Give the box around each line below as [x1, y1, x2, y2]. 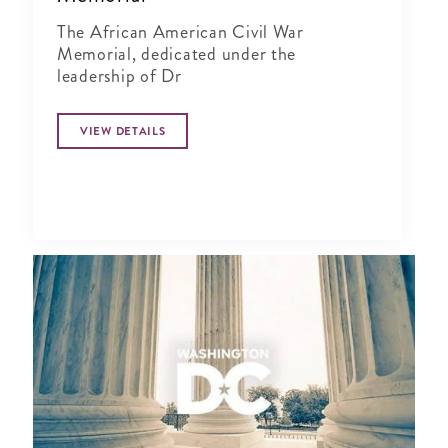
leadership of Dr [57, 63, 182, 90]
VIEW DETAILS [80, 123, 166, 140]
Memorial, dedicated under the [57, 41, 297, 68]
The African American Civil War [57, 19, 304, 46]
